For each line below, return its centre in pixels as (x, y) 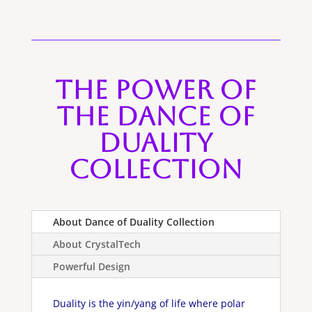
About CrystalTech (96, 244)
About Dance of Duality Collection (133, 222)
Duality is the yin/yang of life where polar (149, 304)
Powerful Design (91, 267)
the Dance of (156, 117)
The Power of (156, 90)
